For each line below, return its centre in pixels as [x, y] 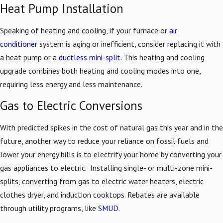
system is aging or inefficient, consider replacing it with [129, 44]
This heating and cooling [163, 57]
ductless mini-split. [90, 57]
